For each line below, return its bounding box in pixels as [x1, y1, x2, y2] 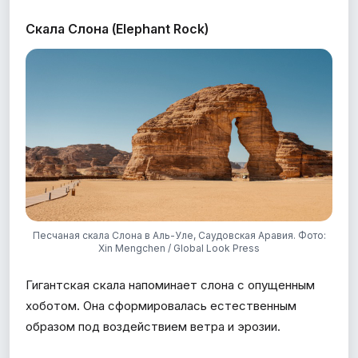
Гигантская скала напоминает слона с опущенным [26, 276, 315, 292]
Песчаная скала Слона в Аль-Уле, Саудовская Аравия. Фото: [32, 229, 326, 241]
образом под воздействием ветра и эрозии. [26, 318, 280, 334]
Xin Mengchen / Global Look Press [98, 241, 260, 254]
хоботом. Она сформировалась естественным [26, 297, 296, 313]
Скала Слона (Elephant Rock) [26, 20, 209, 37]
